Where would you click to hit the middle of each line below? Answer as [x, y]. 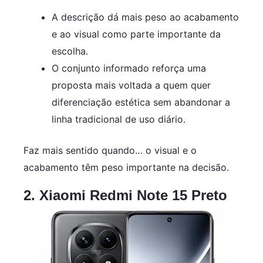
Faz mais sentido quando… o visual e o [110, 150]
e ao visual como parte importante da [136, 34]
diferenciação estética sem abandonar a [141, 102]
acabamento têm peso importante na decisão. [126, 167]
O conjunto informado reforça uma [129, 68]
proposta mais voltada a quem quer [131, 85]
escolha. [70, 51]
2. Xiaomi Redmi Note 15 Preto [125, 195]
